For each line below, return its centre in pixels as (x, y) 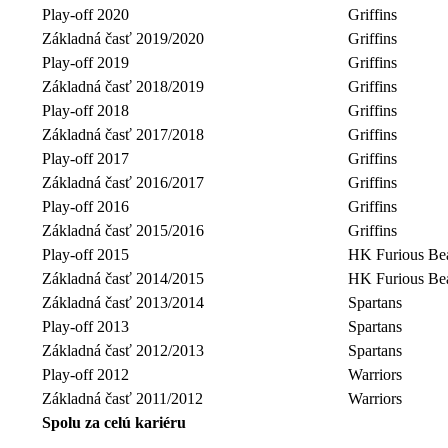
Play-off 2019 (85, 62)
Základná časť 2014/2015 (123, 278)
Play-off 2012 (85, 374)
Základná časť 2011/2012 (122, 398)
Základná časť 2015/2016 (123, 230)
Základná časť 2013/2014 (123, 302)
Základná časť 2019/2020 (123, 38)
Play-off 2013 (85, 326)
